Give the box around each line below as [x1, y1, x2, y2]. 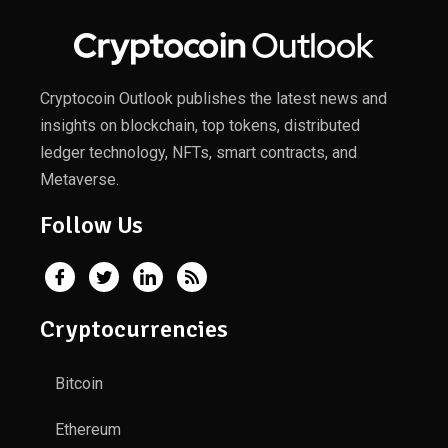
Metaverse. [40, 170, 119, 189]
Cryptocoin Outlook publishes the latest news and [40, 89, 387, 108]
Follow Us [40, 210, 143, 240]
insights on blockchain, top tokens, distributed [40, 116, 360, 135]
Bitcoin [55, 374, 103, 393]
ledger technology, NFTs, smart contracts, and [40, 143, 357, 162]
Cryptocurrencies [40, 314, 228, 344]
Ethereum [55, 420, 121, 439]
